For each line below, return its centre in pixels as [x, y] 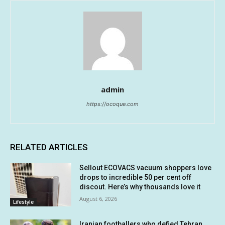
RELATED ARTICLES [49, 147]
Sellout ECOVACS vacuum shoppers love [146, 168]
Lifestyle [23, 202]
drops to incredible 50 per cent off [136, 178]
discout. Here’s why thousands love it [140, 187]
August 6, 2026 [98, 199]
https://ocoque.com [113, 104]
